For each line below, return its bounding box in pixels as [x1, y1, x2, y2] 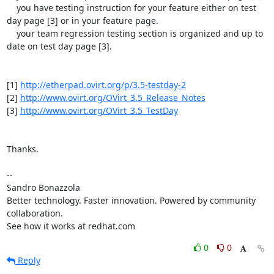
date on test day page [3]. [6, 40, 112, 52]
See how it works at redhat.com [6, 220, 135, 232]
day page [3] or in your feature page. [6, 14, 158, 26]
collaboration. [6, 207, 63, 219]
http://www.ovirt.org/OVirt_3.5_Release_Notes [20, 91, 206, 103]
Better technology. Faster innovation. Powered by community [6, 194, 256, 206]
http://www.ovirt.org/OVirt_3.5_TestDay [20, 104, 178, 116]
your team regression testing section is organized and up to [6, 27, 17, 39]
